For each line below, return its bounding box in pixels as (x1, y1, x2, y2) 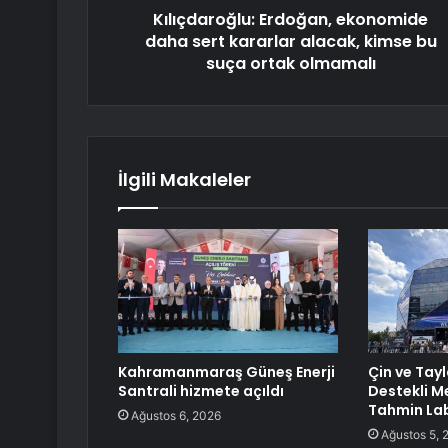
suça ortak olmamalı (205, 52, 376, 76)
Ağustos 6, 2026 (131, 408, 221, 424)
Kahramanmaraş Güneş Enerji (118, 362, 335, 383)
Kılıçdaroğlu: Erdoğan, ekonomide (153, 8, 428, 32)
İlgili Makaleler (118, 167, 251, 193)
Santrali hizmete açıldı (118, 381, 284, 402)
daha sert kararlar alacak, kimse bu (144, 30, 437, 54)
